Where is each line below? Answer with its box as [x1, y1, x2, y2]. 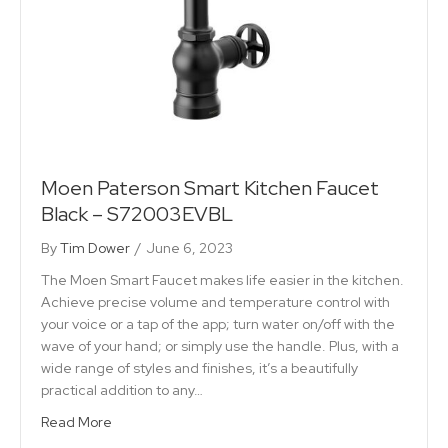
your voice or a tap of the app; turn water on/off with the [41, 314, 395, 333]
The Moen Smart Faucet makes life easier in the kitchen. [41, 270, 404, 289]
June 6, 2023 [146, 238, 233, 257]
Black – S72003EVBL [41, 200, 233, 227]
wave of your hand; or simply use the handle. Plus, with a [41, 336, 399, 355]
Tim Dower [60, 238, 130, 257]
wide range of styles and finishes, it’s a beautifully [41, 358, 358, 377]
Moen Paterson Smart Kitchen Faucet [41, 174, 379, 201]
